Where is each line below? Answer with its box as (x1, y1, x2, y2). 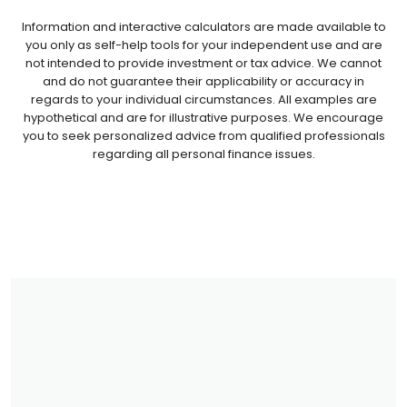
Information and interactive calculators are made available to (21, 17, 386, 35)
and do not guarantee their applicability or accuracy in (43, 72, 364, 90)
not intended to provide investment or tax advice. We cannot (25, 54, 382, 72)
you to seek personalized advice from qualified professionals (22, 126, 385, 144)
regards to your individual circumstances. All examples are (30, 90, 377, 108)
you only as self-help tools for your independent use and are (25, 35, 382, 54)
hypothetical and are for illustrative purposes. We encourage (24, 108, 383, 126)
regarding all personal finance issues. (92, 144, 315, 163)
